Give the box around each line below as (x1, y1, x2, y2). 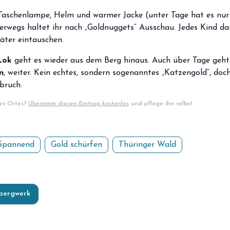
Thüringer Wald (119, 141, 176, 149)
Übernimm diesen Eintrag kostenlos (28, 101, 129, 107)
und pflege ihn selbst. (129, 101, 194, 107)
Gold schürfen (51, 141, 102, 149)
